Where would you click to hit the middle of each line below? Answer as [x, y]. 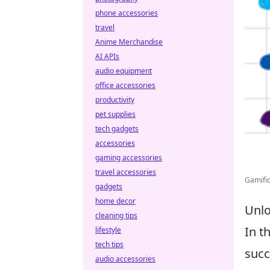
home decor [115, 201]
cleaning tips [116, 215]
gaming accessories [129, 158]
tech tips [109, 244]
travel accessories [126, 172]
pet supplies [115, 114]
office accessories [125, 85]
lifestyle [108, 230]
